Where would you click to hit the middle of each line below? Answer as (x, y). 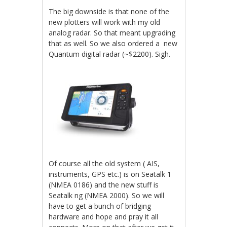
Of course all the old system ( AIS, (104, 164)
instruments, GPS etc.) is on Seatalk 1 (110, 174)
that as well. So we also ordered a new (113, 44)
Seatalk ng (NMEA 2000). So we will (107, 196)
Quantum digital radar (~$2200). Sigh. (110, 54)
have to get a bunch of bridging (100, 206)
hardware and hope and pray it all (104, 217)
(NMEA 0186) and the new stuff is (104, 185)
